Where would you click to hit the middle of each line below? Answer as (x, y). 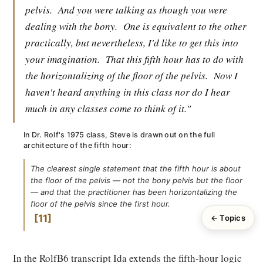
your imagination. (63, 59)
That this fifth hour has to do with (175, 59)
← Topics (228, 218)
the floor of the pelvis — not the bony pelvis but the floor (136, 180)
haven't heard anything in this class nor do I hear (128, 92)
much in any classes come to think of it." (108, 108)
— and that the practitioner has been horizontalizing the (134, 192)
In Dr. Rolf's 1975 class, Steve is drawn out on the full (119, 135)
